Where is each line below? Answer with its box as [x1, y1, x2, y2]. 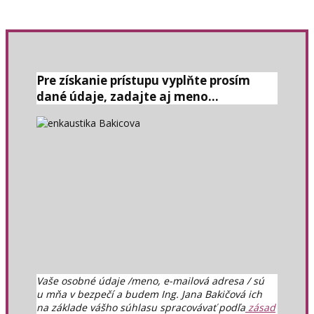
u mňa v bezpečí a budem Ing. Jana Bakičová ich [36, 287, 262, 301]
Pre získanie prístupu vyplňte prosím [36, 72, 250, 89]
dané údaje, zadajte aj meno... [36, 88, 219, 105]
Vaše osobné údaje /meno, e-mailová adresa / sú [36, 273, 264, 287]
